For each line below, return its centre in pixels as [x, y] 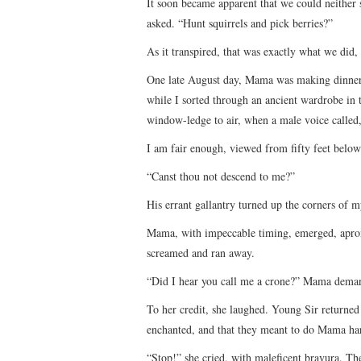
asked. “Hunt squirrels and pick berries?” [240, 23]
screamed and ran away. [201, 252]
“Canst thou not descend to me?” [221, 176]
